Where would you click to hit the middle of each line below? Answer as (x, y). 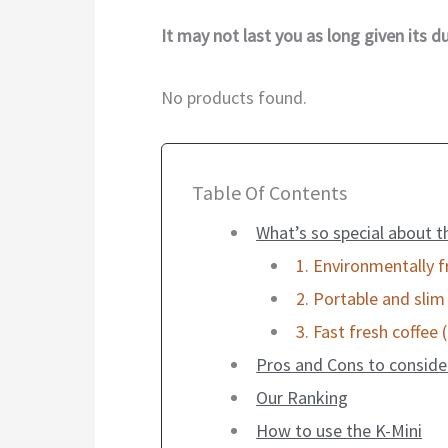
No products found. (233, 97)
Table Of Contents (269, 192)
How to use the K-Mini (339, 430)
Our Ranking (302, 397)
